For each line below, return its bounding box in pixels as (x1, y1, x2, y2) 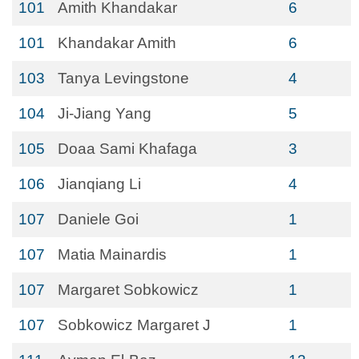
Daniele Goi (58, 211, 139, 228)
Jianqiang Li (58, 175, 141, 192)
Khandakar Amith (58, 34, 176, 51)
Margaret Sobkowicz (58, 281, 199, 298)
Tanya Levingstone (58, 70, 189, 87)
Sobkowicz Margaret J (58, 317, 211, 333)
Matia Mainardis (58, 246, 167, 263)
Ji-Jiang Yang (58, 105, 151, 122)
